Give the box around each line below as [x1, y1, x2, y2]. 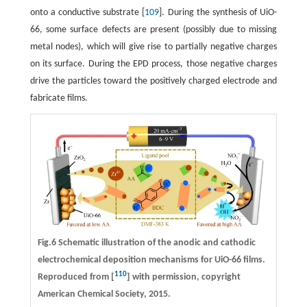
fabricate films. [29, 93, 88, 103]
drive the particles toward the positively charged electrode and [29, 75, 278, 86]
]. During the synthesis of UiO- [159, 7, 278, 18]
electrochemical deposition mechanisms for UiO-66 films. [37, 254, 265, 265]
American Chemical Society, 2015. [37, 288, 171, 299]
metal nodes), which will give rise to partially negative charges [29, 41, 278, 52]
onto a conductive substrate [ [29, 7, 145, 18]
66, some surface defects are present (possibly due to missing [29, 24, 278, 35]
